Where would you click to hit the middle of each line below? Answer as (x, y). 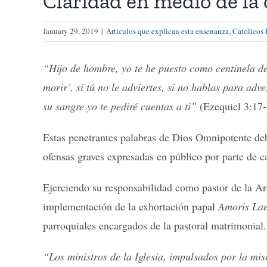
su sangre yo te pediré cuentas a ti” (121, 106)
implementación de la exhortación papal (131, 206)
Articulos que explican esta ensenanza (167, 31)
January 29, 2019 (71, 31)
